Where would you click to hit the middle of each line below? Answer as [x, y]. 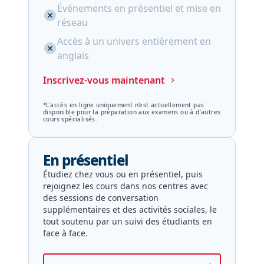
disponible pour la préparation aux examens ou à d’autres [132, 112]
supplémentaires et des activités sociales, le [130, 209]
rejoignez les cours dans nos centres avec [126, 186]
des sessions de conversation [101, 198]
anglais [73, 55]
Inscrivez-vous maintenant [104, 80]
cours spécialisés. [70, 119]
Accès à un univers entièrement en [134, 41]
